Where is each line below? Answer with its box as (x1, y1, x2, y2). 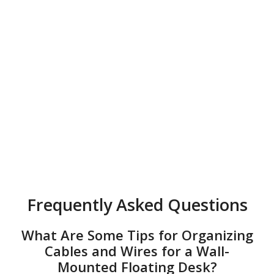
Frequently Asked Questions (26, 193, 248, 216)
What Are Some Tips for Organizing (21, 225, 253, 244)
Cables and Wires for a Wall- (45, 241, 229, 260)
